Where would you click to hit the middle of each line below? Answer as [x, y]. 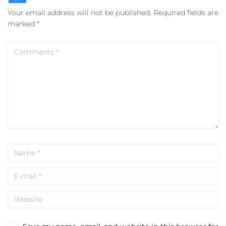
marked [22, 24]
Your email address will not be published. [79, 13]
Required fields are [186, 13]
